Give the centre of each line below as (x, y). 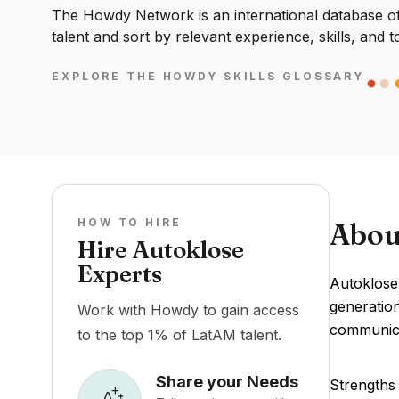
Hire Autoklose (161, 250)
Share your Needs (227, 381)
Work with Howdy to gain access (188, 310)
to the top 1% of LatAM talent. (179, 335)
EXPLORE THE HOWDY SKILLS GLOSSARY (208, 77)
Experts (120, 274)
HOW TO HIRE (130, 222)
